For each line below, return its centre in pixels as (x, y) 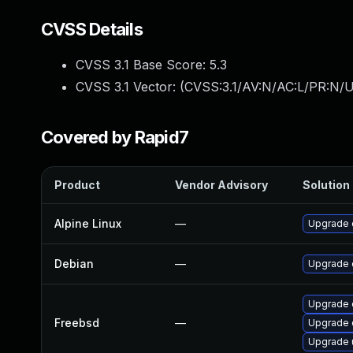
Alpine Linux (88, 223)
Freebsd (77, 323)
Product (77, 185)
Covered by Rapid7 (115, 137)
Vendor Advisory (221, 185)
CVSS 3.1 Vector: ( (130, 87)
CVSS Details (92, 29)
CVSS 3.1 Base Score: (143, 65)
